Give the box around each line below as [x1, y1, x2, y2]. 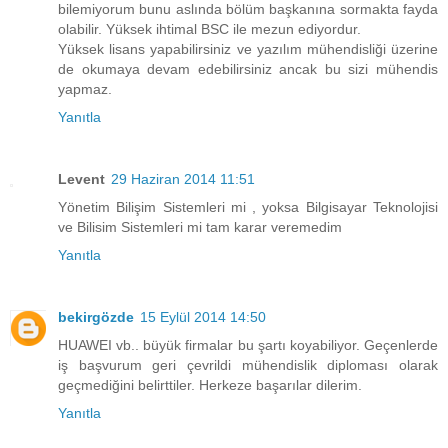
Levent [58, 170, 105, 187]
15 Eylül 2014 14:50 [140, 308, 266, 325]
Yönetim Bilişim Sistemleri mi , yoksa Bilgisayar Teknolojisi [58, 198, 438, 215]
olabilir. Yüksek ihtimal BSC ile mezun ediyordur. [58, 20, 361, 37]
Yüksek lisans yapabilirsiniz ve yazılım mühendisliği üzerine [58, 40, 438, 57]
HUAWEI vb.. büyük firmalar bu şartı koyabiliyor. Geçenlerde [58, 336, 438, 353]
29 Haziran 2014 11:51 [111, 170, 255, 187]
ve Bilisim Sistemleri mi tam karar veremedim [58, 218, 342, 235]
